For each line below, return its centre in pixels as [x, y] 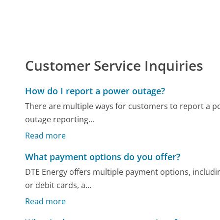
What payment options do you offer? [103, 157]
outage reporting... [60, 120]
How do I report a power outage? [95, 91]
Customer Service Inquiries [114, 65]
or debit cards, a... [58, 185]
